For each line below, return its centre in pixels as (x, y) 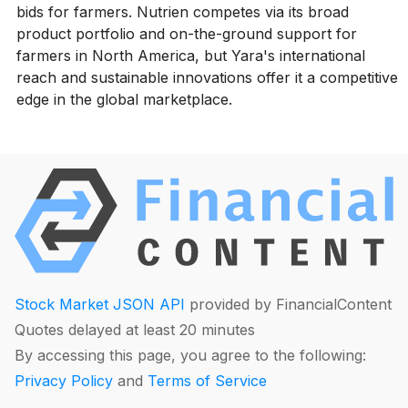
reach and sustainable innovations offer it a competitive (207, 77)
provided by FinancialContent (288, 304)
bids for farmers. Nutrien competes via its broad (182, 11)
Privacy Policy (64, 380)
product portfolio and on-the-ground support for (186, 33)
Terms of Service (207, 380)
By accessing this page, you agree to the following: (190, 355)
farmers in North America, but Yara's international (190, 55)
